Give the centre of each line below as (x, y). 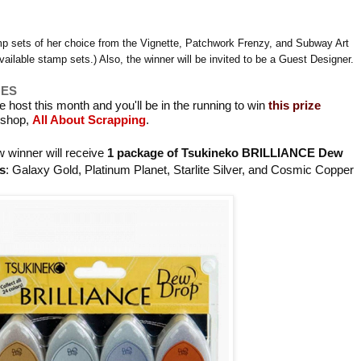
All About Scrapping (89, 120)
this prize (295, 106)
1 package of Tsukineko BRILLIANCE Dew (225, 153)
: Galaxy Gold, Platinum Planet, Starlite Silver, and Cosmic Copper (180, 170)
